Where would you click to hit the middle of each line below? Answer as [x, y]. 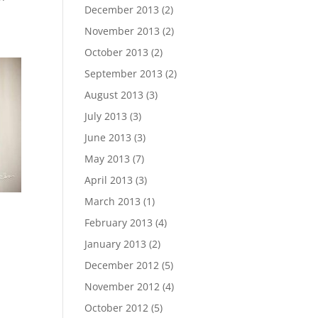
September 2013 [124, 73]
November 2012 [122, 286]
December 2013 [122, 10]
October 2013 [117, 52]
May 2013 [108, 159]
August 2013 [114, 95]
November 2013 [122, 31]
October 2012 [117, 308]
